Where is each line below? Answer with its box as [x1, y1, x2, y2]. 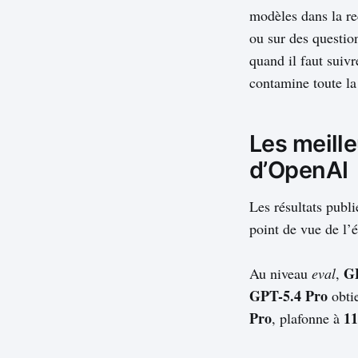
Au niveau [249, 264, 312, 284]
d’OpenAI [249, 156, 348, 185]
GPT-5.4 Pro [249, 285, 328, 307]
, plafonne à [272, 308, 344, 328]
